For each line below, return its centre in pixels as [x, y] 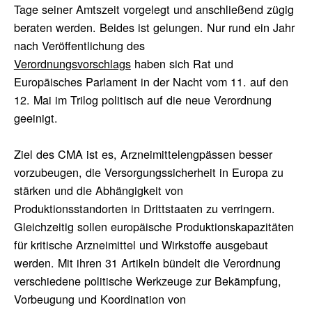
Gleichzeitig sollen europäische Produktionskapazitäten [154, 226]
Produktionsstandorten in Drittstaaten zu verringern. [144, 208]
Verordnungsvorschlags [72, 63]
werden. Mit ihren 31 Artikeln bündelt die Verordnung [147, 262]
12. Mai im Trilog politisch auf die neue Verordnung [142, 99]
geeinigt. [36, 117]
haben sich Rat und [182, 63]
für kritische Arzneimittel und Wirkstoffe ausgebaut [141, 244]
